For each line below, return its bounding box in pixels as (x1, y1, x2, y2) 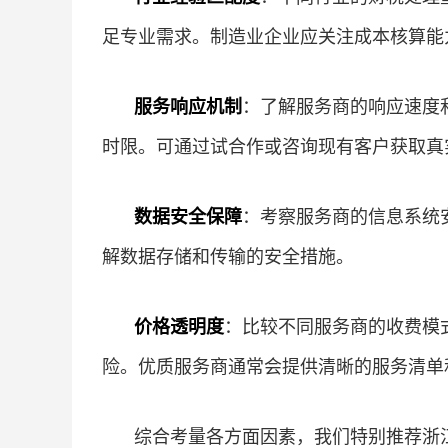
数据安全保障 (134, 206, 242, 227)
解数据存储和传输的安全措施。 (102, 246, 354, 267)
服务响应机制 (134, 96, 242, 117)
